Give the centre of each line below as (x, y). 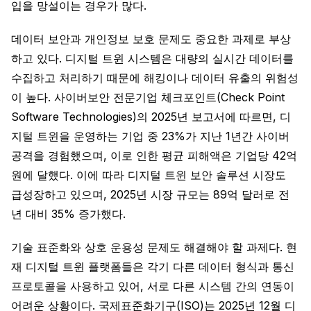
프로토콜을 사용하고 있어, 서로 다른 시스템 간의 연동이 (153, 286)
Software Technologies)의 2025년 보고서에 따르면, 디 (151, 117)
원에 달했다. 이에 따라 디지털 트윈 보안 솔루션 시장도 (149, 175)
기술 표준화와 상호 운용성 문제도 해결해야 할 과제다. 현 (154, 247)
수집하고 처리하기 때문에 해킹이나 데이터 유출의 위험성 (155, 78)
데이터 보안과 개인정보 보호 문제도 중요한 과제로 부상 (151, 39)
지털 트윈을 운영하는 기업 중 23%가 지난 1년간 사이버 (150, 136)
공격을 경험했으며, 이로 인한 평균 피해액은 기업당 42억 (154, 155)
